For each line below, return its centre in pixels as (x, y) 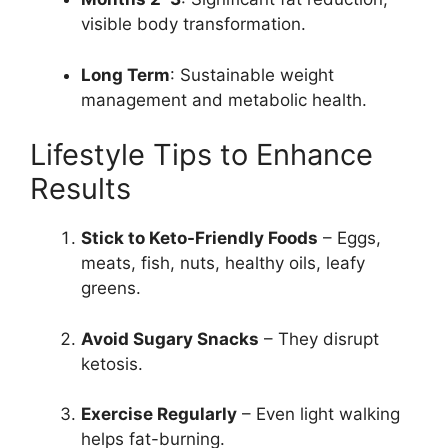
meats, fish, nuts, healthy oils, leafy (223, 263)
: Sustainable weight (252, 74)
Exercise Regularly (159, 414)
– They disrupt (319, 338)
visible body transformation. (193, 24)
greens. (111, 288)
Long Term (125, 74)
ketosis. (112, 363)
